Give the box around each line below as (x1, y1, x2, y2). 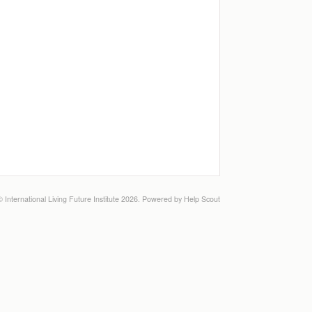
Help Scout (184, 194, 220, 204)
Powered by (142, 194, 184, 204)
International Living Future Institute (5, 194, 119, 204)
